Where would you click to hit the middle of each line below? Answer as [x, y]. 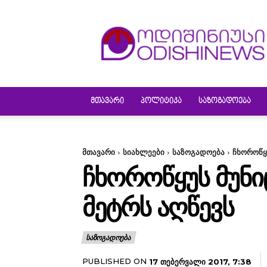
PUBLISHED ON [114, 261]
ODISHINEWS [209, 22]
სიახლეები [144, 152]
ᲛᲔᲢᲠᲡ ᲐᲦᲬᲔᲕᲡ [158, 207]
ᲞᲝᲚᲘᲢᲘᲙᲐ [161, 101]
